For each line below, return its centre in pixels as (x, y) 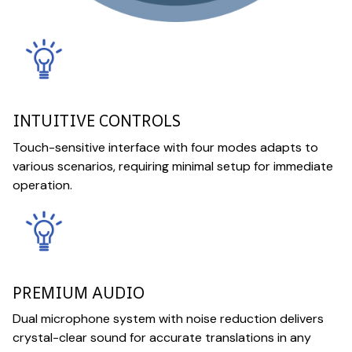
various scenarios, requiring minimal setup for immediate (173, 166)
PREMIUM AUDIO (79, 292)
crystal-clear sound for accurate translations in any (162, 338)
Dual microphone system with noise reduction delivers (168, 319)
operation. (42, 185)
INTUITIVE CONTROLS (97, 121)
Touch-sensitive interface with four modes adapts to (165, 147)
